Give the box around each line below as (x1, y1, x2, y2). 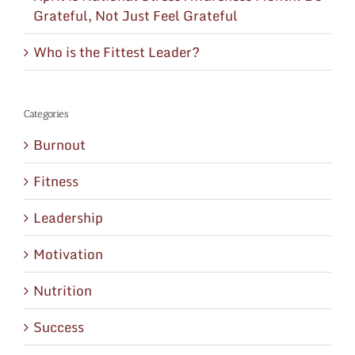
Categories (24, 107, 68, 120)
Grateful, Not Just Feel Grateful (33, 4, 238, 26)
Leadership (33, 207, 103, 229)
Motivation (33, 243, 103, 265)
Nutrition (33, 280, 92, 302)
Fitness (33, 170, 78, 193)
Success (33, 316, 84, 338)
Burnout (33, 134, 86, 156)
